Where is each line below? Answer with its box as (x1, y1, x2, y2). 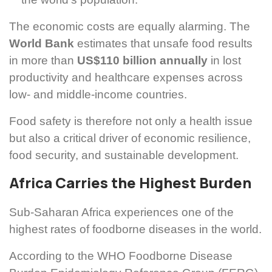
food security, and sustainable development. (9, 149, 239, 162)
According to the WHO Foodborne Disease (9, 250, 233, 263)
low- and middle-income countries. (9, 88, 187, 101)
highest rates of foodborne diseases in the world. (9, 223, 262, 236)
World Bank (9, 37, 74, 50)
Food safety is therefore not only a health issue (9, 115, 253, 128)
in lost (208, 54, 241, 67)
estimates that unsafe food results (74, 37, 253, 50)
